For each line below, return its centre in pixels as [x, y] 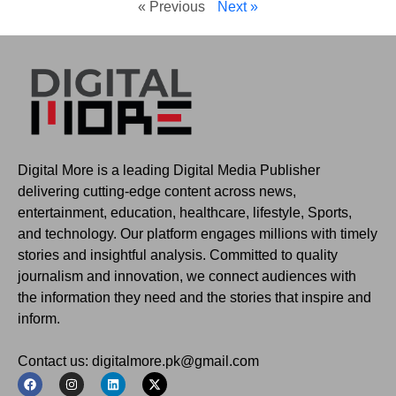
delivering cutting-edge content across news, [157, 191]
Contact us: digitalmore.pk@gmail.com [138, 361]
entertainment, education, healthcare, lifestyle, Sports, [185, 212]
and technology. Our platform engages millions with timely [198, 233]
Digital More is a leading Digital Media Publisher [169, 170]
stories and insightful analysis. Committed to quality [178, 255]
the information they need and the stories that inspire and [194, 297]
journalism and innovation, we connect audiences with [187, 276]
